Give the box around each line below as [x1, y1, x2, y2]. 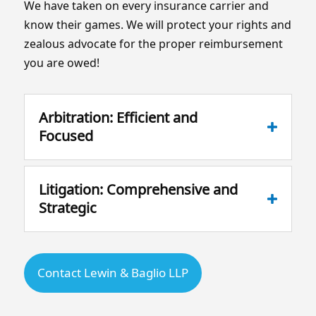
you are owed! [23, 54, 99, 71]
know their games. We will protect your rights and [23, 16, 291, 32]
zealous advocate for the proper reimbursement [23, 35, 283, 51]
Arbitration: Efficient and [38, 107, 197, 127]
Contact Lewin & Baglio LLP [37, 264, 188, 281]
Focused [38, 126, 93, 145]
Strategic [38, 197, 97, 217]
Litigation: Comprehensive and [38, 179, 238, 199]
